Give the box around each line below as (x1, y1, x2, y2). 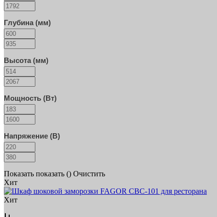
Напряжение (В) (4, 131, 60, 140)
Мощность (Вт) (4, 93, 57, 102)
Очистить (73, 169, 105, 178)
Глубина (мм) (4, 18, 51, 27)
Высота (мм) (4, 56, 48, 64)
